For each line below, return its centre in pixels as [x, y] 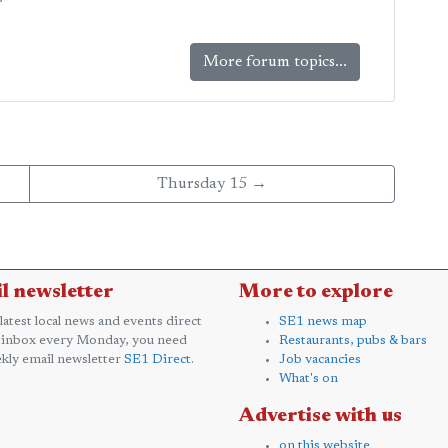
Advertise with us [320, 416]
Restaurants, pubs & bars [353, 340]
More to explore [316, 292]
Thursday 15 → [211, 184]
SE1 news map [323, 321]
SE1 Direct [157, 359]
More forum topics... [275, 62]
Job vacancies [320, 359]
